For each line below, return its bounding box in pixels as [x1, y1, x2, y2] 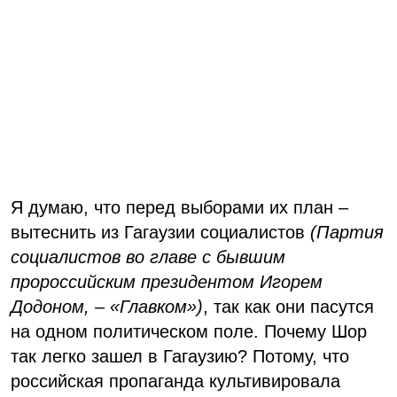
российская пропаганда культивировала [11, 371, 340, 392]
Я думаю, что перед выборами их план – [11, 198, 348, 218]
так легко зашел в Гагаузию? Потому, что [11, 346, 349, 367]
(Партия [310, 222, 384, 243]
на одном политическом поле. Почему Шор [11, 322, 367, 342]
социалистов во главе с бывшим [11, 247, 285, 268]
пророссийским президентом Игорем [11, 272, 323, 292]
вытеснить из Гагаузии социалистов [11, 222, 310, 243]
